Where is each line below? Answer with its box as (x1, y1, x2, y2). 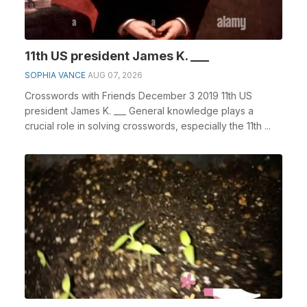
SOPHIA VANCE (25, 69, 86, 80)
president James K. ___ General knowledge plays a (25, 104, 254, 116)
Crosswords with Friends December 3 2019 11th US (25, 89, 252, 101)
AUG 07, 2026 (88, 69, 143, 80)
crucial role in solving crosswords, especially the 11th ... (25, 119, 271, 132)
